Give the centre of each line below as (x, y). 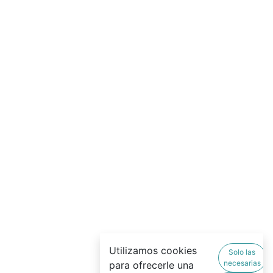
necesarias (242, 263)
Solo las (242, 252)
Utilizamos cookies (153, 251)
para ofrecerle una (151, 265)
